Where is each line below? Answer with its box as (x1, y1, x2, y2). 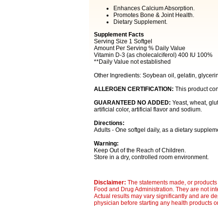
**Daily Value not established (93, 58, 171, 65)
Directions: (93, 120, 125, 127)
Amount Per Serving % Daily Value (93, 45, 185, 52)
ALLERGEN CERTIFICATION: (93, 86, 174, 92)
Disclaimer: (93, 179, 127, 186)
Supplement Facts (93, 31, 144, 38)
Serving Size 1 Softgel (93, 38, 152, 45)
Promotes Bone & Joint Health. (113, 12, 194, 18)
